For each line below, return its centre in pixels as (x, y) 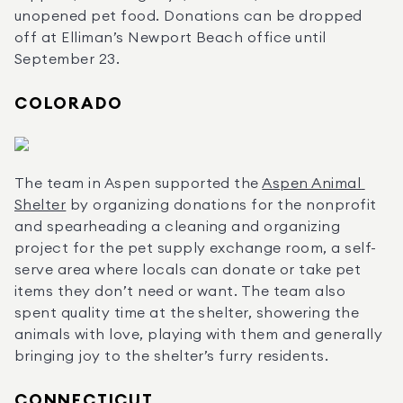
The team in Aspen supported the (139, 184)
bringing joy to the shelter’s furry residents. (172, 356)
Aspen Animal (312, 184)
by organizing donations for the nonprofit (221, 205)
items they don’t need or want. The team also (180, 291)
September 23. (67, 59)
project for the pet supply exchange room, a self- (196, 248)
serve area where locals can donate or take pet (188, 270)
